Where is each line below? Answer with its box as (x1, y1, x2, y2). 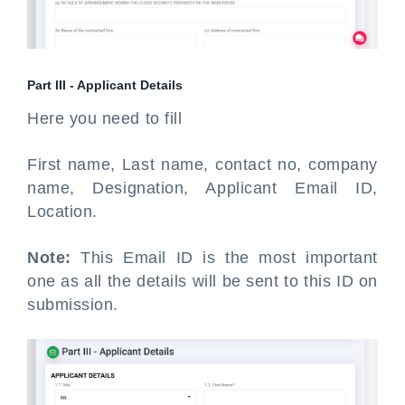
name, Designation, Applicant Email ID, (27, 178, 378, 197)
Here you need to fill (27, 108, 187, 127)
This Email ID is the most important (71, 248, 378, 267)
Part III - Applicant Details (27, 77, 183, 92)
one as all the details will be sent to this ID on (27, 271, 378, 290)
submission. (27, 295, 118, 314)
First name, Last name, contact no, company (27, 155, 378, 174)
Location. (27, 202, 98, 221)
